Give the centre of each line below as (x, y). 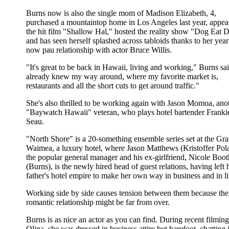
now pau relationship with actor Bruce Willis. (99, 50)
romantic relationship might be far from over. (98, 202)
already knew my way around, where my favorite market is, (122, 76)
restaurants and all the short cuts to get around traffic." (113, 85)
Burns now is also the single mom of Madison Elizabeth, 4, (121, 13)
